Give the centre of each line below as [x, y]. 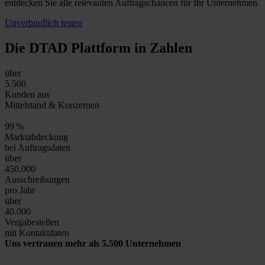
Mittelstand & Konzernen [52, 105]
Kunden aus [27, 94]
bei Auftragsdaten [38, 147]
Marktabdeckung [36, 137]
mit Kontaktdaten [37, 232]
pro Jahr [20, 190]
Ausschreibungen [37, 179]
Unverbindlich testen [43, 23]
